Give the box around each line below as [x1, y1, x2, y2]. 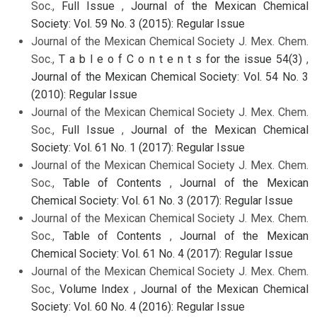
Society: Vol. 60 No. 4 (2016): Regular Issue [31, 300, 245, 314]
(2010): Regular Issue [31, 88, 137, 102]
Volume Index [59, 282, 134, 296]
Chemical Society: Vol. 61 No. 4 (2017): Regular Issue [31, 247, 293, 261]
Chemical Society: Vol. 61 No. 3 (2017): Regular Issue [31, 194, 293, 208]
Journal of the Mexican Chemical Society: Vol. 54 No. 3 [31, 70, 309, 84]
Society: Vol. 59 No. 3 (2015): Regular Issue [31, 17, 245, 31]
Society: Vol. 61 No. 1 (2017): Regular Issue [31, 141, 245, 155]
